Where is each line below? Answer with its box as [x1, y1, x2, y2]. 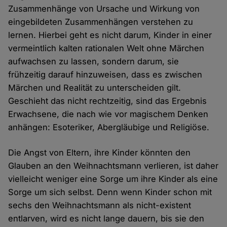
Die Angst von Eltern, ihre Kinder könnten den [8, 147, 191, 158]
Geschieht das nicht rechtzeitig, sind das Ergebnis [8, 96, 207, 106]
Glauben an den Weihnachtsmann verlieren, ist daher [8, 161, 219, 171]
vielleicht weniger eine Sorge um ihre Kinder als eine [8, 174, 218, 184]
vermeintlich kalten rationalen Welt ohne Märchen [8, 43, 205, 54]
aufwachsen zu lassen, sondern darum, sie [8, 56, 179, 67]
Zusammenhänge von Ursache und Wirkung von [8, 4, 200, 14]
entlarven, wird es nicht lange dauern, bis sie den [8, 213, 205, 224]
